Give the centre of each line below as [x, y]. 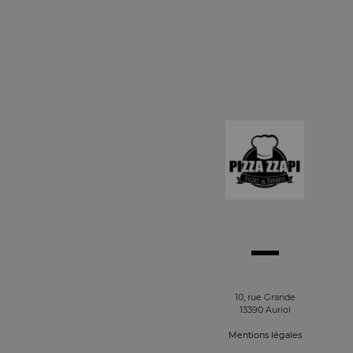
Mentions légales [265, 334]
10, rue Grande [265, 297]
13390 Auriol [265, 309]
